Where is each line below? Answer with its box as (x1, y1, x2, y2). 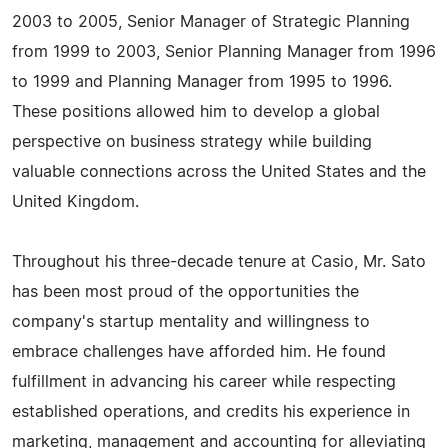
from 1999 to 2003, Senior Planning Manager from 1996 (12, 44, 436, 60)
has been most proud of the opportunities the (12, 284, 359, 300)
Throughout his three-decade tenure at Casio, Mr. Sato (12, 254, 426, 270)
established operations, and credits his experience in (12, 404, 410, 420)
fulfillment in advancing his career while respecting (12, 374, 396, 390)
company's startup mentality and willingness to (12, 314, 370, 330)
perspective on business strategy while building (12, 134, 372, 150)
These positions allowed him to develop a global (12, 104, 380, 120)
